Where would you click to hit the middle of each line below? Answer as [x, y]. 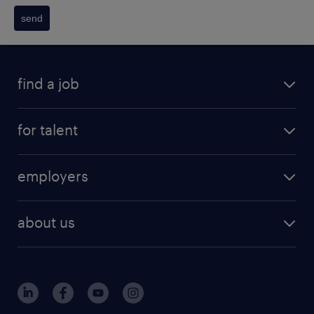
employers [53, 176]
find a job [48, 84]
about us [46, 223]
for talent [48, 130]
